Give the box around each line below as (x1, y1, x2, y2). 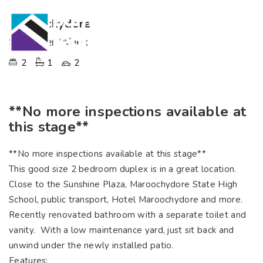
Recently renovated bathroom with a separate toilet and (9, 209, 247, 221)
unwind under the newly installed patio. (9, 240, 176, 251)
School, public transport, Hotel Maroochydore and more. (9, 194, 245, 205)
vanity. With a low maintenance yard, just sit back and (9, 224, 234, 236)
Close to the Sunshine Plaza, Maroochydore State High (9, 178, 238, 190)
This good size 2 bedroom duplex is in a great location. (9, 163, 237, 175)
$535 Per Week (9, 35, 88, 50)
